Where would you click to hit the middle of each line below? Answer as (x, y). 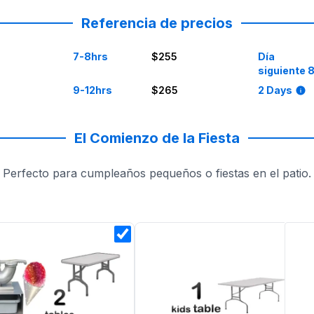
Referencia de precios (157, 23)
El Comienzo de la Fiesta (157, 138)
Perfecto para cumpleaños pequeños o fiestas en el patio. (157, 173)
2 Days (275, 90)
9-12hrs (93, 90)
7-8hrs (90, 56)
